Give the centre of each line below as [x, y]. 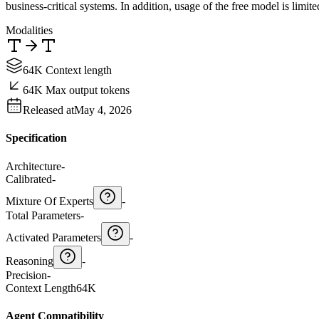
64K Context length [67, 70]
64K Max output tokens [76, 90]
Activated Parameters [53, 237]
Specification [36, 138]
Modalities [29, 31]
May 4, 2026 [103, 110]
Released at [48, 110]
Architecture [33, 166]
